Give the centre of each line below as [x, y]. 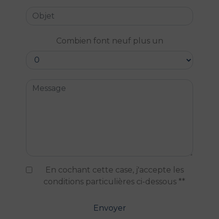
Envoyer [109, 208]
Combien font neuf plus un [109, 41]
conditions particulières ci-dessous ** [114, 181]
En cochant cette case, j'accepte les [114, 170]
